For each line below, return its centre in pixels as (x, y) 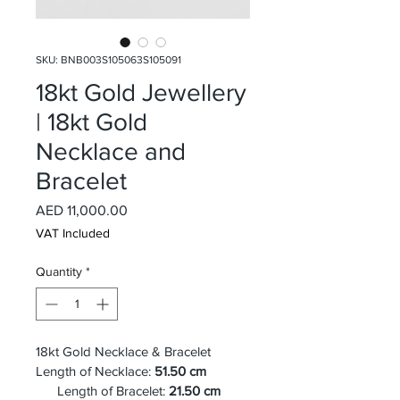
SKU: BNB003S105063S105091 (108, 60)
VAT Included (73, 233)
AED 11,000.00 (82, 210)
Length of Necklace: (95, 371)
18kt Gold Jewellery (141, 92)
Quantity (59, 271)
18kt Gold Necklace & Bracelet (123, 351)
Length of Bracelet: (100, 391)
